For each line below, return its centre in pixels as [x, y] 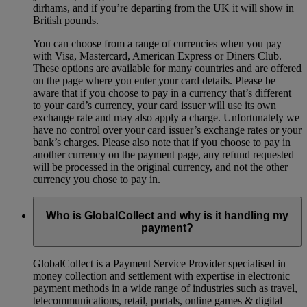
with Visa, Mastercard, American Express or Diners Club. [157, 56]
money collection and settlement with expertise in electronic [161, 276]
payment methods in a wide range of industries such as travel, [165, 288]
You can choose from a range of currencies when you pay [157, 44]
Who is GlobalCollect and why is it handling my [167, 215]
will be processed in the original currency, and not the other [160, 167]
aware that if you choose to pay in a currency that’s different [162, 93]
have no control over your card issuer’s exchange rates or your [167, 130]
